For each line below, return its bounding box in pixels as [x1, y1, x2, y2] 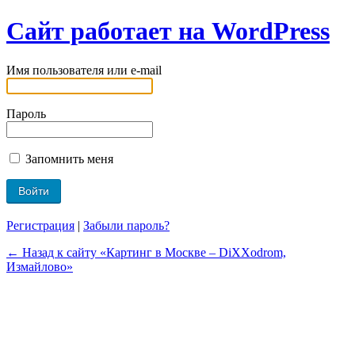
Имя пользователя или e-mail [6, 63, 162, 77]
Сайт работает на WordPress [6, 17, 330, 46]
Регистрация [6, 218, 74, 232]
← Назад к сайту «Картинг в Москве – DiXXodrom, [6, 245, 286, 259]
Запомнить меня [22, 151, 113, 166]
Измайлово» [6, 259, 73, 273]
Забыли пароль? [83, 218, 170, 232]
